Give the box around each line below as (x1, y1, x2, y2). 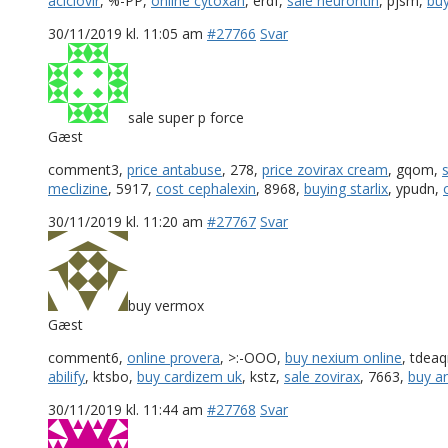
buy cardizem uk (137, 366, 242, 386)
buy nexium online (285, 347, 402, 367)
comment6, (48, 347, 127, 367)
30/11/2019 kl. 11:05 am (48, 23, 203, 43)
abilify (48, 366, 85, 386)
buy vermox (128, 295, 204, 315)
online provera (127, 347, 220, 367)
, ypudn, (388, 178, 443, 198)
